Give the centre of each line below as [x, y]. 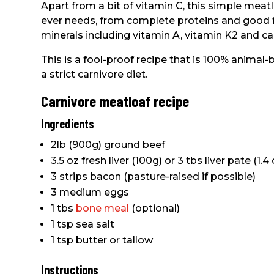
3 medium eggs [90, 192]
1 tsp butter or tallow [102, 240]
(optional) [155, 208]
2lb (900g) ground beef [108, 144]
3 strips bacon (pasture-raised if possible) [154, 176]
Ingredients [68, 123]
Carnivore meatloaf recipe [115, 101]
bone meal [103, 208]
